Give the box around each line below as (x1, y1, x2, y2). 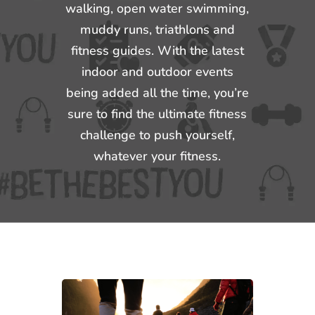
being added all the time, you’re (65, 84, 249, 101)
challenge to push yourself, (79, 127, 235, 143)
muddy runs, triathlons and (79, 21, 235, 38)
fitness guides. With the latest (70, 42, 244, 59)
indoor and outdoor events (81, 63, 233, 80)
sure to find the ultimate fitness (67, 105, 247, 122)
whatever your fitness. (94, 148, 221, 165)
